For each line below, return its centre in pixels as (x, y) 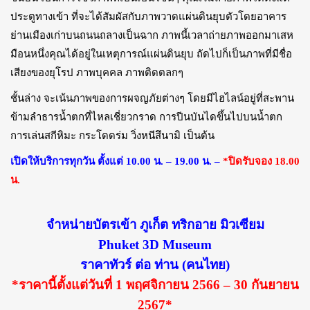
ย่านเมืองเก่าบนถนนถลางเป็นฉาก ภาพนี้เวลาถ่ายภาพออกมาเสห (152, 36)
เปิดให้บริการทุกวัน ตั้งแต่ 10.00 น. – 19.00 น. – (117, 162)
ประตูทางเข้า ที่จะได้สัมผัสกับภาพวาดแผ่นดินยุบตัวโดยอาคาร (148, 17)
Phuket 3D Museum (155, 245)
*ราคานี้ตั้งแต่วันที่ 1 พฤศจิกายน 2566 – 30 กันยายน (155, 285)
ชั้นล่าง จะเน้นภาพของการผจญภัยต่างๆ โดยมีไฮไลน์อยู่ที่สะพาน (152, 99)
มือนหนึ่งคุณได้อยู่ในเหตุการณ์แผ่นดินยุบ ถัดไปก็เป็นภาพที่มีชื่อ (151, 54)
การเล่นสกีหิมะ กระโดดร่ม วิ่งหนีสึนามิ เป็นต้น (112, 136)
